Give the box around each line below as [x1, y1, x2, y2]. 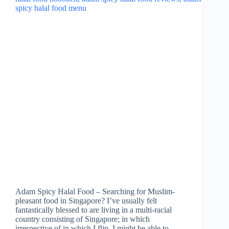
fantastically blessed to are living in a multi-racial [15, 205, 172, 214]
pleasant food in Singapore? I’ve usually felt [15, 196, 157, 205]
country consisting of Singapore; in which [15, 214, 150, 223]
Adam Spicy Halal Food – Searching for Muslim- [15, 187, 175, 196]
